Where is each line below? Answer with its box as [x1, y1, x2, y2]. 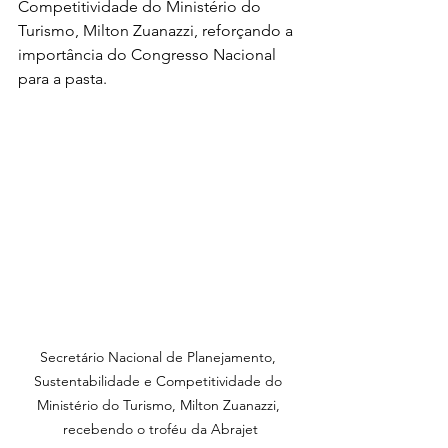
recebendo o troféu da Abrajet [62, 420, 258, 438]
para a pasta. [18, 69, 107, 89]
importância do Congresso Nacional [18, 45, 280, 65]
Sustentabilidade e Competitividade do [34, 372, 286, 390]
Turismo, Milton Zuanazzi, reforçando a [18, 21, 297, 41]
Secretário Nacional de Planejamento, [40, 348, 280, 366]
